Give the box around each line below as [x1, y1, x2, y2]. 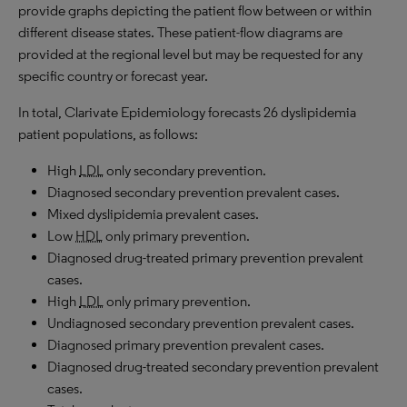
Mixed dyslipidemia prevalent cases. [47, 205, 259, 223]
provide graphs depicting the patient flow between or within [18, 2, 372, 19]
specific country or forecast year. [18, 67, 208, 84]
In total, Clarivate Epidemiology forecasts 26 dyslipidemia [18, 104, 356, 121]
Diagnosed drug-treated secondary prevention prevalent [47, 358, 379, 375]
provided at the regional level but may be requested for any [18, 45, 362, 63]
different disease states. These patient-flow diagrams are [18, 24, 342, 41]
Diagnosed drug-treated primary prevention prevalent [47, 249, 363, 266]
